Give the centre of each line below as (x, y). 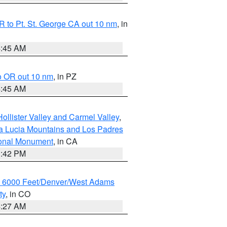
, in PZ (65, 76)
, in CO (18, 194)
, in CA (65, 141)
